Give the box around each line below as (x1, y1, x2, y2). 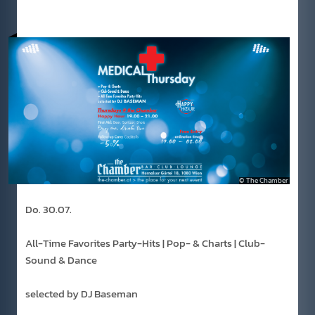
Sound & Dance (25, 252, 97, 269)
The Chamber (246, 175, 288, 186)
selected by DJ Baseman (25, 285, 138, 302)
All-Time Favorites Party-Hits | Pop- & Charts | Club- (25, 235, 265, 252)
